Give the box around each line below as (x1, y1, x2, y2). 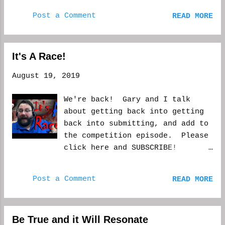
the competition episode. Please (64, 131, 209, 140)
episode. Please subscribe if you (64, 5, 209, 13)
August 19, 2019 (12, 72, 80, 80)
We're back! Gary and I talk (64, 95, 191, 104)
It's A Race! (12, 51, 66, 62)
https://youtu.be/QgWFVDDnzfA (64, 155, 191, 164)
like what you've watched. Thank (64, 17, 209, 25)
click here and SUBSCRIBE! (64, 143, 177, 152)
